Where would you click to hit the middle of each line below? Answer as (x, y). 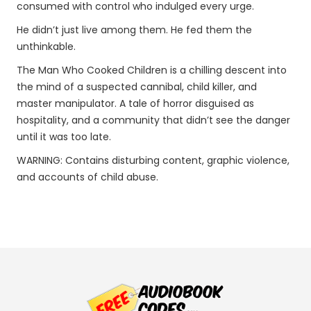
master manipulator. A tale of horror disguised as (135, 103)
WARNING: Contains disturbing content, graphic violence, (153, 160)
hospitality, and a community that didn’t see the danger (153, 120)
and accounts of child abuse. (87, 177)
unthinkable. (46, 47)
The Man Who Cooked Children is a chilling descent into (152, 70)
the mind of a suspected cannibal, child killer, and (137, 87)
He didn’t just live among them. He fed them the (134, 30)
